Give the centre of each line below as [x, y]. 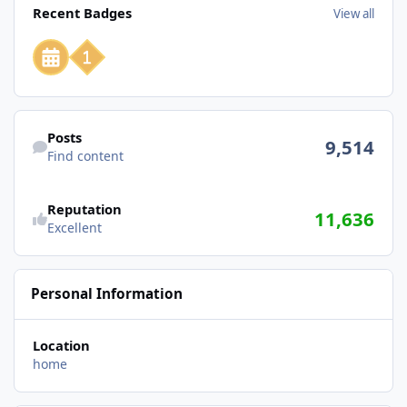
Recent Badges [82, 13]
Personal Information [107, 294]
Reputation [84, 209]
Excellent [74, 228]
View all [354, 13]
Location [61, 346]
